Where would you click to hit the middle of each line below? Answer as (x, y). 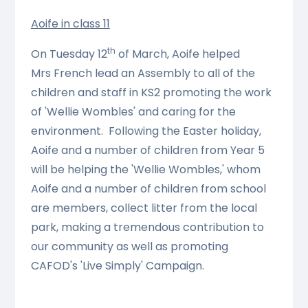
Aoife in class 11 (70, 24)
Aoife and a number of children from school (148, 189)
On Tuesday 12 (69, 54)
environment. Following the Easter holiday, (146, 131)
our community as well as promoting (129, 247)
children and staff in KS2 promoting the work (151, 93)
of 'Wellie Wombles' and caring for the (133, 112)
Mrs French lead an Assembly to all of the (143, 74)
